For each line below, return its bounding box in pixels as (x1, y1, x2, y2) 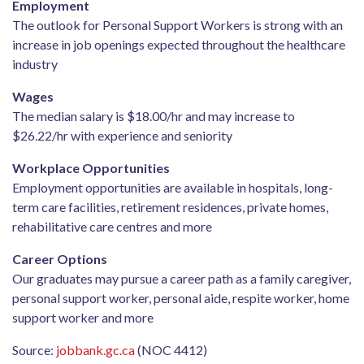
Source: (12, 342, 56, 357)
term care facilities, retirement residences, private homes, (12, 199, 328, 214)
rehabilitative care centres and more (12, 219, 212, 234)
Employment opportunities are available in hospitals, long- (12, 180, 333, 195)
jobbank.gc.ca (56, 342, 135, 357)
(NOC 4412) (135, 342, 207, 357)
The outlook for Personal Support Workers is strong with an (12, 17, 343, 32)
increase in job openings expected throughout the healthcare (12, 37, 345, 52)
